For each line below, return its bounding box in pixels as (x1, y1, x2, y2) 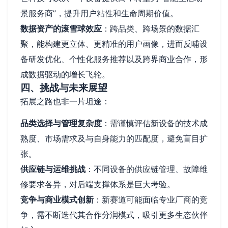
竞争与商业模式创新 (20, 194, 94, 205)
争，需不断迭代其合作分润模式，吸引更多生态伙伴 (20, 209, 208, 220)
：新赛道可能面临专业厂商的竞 (94, 194, 208, 205)
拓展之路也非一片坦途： (20, 96, 110, 106)
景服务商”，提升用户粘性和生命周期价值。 (20, 8, 178, 18)
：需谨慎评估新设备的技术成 (102, 118, 208, 128)
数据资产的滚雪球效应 (20, 23, 102, 34)
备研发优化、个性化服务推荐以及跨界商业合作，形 (20, 53, 208, 64)
